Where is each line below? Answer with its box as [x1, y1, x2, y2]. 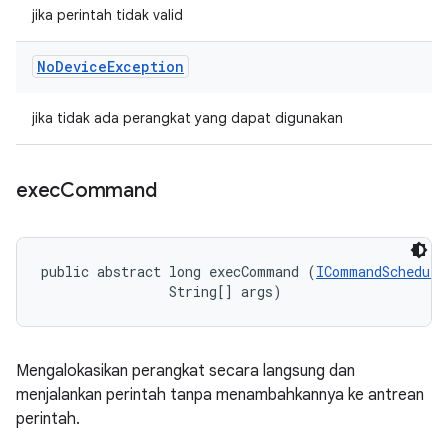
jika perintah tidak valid [32, 6, 183, 24]
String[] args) [41, 282, 282, 301]
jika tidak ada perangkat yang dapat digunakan [32, 109, 343, 127]
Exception [107, 57, 184, 76]
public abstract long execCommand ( [41, 262, 316, 281]
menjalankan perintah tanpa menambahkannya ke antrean [16, 385, 424, 405]
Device [55, 57, 107, 76]
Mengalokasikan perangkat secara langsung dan [16, 361, 355, 381]
